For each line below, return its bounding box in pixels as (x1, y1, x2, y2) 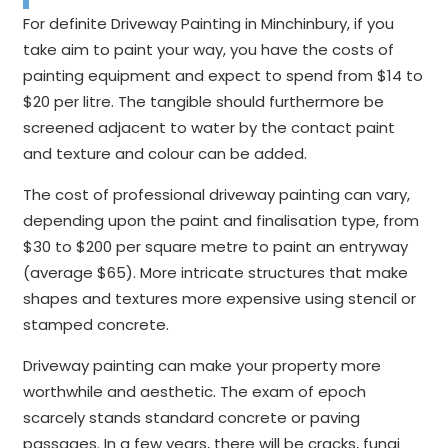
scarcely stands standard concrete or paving (22, 406, 360, 428)
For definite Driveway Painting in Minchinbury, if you (22, 12, 394, 34)
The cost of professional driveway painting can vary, (22, 183, 410, 205)
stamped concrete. (22, 313, 169, 335)
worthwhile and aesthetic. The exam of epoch (22, 380, 366, 402)
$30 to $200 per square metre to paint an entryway (22, 235, 408, 257)
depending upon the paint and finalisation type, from (22, 209, 419, 231)
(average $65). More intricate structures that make (22, 261, 408, 283)
